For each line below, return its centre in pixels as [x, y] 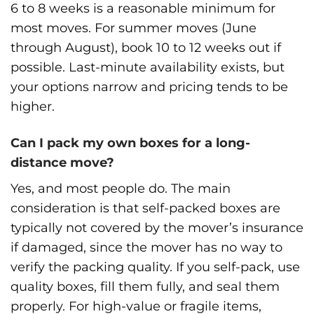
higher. [33, 107]
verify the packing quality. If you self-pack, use [155, 266]
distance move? [62, 162]
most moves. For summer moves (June [134, 28]
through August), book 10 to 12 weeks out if [146, 48]
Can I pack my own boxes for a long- [130, 142]
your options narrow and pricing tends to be [149, 87]
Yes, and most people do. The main [121, 188]
